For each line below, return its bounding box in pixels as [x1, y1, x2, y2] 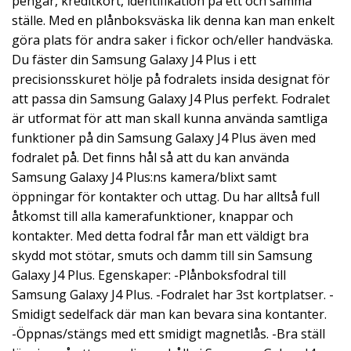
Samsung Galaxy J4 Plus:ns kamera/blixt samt [12, 168, 277, 186]
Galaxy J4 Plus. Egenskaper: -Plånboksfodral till [12, 266, 286, 284]
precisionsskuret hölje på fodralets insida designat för [12, 71, 330, 88]
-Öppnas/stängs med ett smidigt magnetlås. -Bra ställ [12, 325, 325, 342]
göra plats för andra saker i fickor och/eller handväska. [12, 31, 333, 49]
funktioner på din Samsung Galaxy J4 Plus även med [12, 129, 316, 147]
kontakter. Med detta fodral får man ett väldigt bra [12, 227, 309, 244]
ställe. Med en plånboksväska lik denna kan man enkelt [12, 12, 335, 29]
